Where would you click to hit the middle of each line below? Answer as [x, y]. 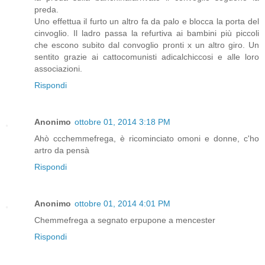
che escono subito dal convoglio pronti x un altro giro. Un [147, 45]
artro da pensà [62, 150]
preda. [46, 9]
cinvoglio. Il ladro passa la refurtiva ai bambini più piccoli [147, 33]
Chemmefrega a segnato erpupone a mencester [125, 220]
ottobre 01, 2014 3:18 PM [122, 122]
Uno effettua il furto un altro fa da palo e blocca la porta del [147, 21]
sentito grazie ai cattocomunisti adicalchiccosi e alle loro [147, 56]
